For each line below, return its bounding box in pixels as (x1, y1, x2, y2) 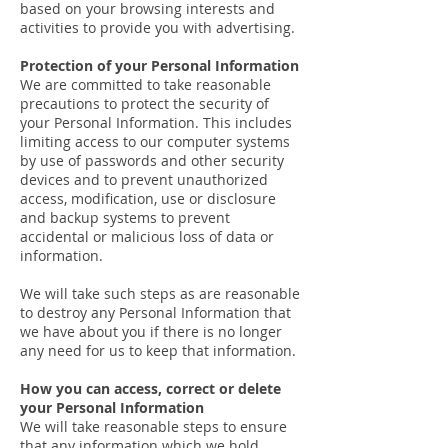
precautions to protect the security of (20, 94, 269, 113)
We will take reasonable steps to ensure (20, 417, 287, 436)
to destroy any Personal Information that (20, 303, 291, 322)
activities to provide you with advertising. (20, 18, 295, 37)
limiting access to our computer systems (20, 132, 290, 151)
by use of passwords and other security (20, 151, 284, 170)
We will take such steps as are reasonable (20, 284, 300, 303)
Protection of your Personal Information (20, 56, 299, 75)
